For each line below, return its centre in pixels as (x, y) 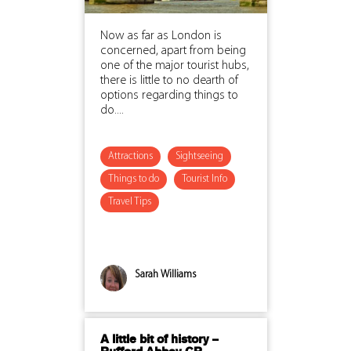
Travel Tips (129, 201)
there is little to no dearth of (169, 80)
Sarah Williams (165, 274)
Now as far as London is (161, 36)
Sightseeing (199, 156)
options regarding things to (169, 95)
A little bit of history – (159, 340)
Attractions (130, 156)
